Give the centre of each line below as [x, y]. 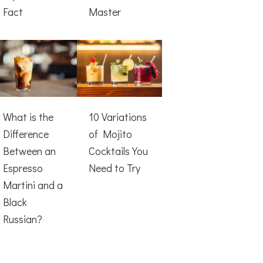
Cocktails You [118, 151]
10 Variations [117, 117]
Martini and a [33, 185]
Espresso [23, 168]
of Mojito [110, 134]
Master [104, 12]
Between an [30, 151]
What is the [28, 117]
